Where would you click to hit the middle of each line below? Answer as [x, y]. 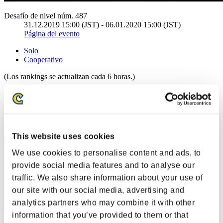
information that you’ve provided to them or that [100, 215]
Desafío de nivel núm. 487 [46, 15]
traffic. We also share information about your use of [107, 178]
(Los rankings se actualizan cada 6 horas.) [69, 76]
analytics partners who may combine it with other [103, 203]
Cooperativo [43, 59]
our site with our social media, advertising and [98, 190]
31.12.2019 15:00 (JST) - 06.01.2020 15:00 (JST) [102, 24]
